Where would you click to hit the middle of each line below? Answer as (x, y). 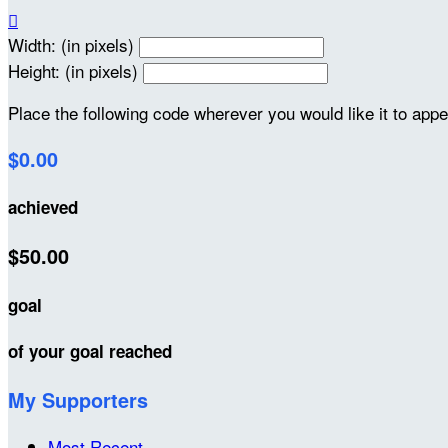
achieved (43, 207)
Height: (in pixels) (73, 70)
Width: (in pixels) (71, 44)
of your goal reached (90, 351)
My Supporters (78, 399)
